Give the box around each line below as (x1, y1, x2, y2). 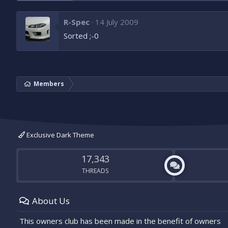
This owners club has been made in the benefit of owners (19, 216, 221, 226)
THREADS (82, 166, 109, 175)
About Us (32, 195, 70, 207)
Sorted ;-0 (64, 31, 99, 41)
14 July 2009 (95, 17, 138, 27)
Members (34, 79, 64, 88)
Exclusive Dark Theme (25, 130, 94, 139)
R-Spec (64, 17, 90, 27)
